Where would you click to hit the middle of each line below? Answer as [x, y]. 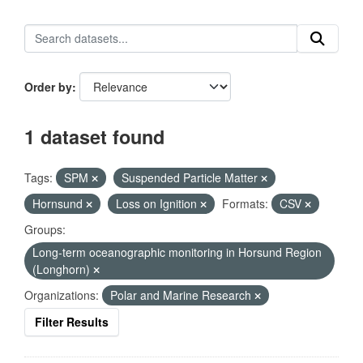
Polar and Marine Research [182, 295]
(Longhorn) [63, 269]
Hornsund [59, 203]
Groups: [45, 229]
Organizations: [62, 295]
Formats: [245, 203]
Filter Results [72, 322]
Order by [48, 87]
